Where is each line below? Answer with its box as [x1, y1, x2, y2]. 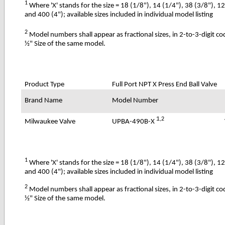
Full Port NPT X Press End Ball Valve [112, 80, 217, 88]
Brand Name [25, 96, 63, 104]
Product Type [25, 80, 65, 88]
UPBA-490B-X [112, 118, 157, 126]
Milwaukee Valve [25, 118, 76, 126]
